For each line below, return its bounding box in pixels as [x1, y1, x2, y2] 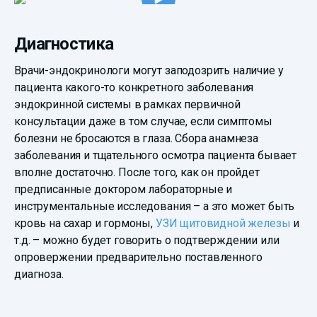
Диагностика [14, 34, 114, 54]
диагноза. [14, 267, 67, 282]
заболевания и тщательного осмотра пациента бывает [14, 149, 297, 163]
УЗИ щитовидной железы [155, 217, 291, 231]
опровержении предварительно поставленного [14, 250, 263, 265]
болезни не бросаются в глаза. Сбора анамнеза [14, 132, 258, 146]
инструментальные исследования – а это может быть [14, 200, 295, 214]
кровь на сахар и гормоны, [14, 217, 156, 231]
